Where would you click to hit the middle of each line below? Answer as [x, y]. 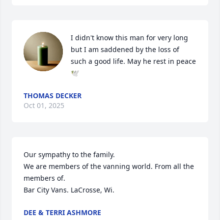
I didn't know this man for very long [129, 38]
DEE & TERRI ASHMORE [62, 212]
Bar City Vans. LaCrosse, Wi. [69, 190]
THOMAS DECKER [53, 96]
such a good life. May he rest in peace [133, 61]
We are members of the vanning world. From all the [109, 166]
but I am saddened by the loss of [125, 49]
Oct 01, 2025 [44, 105]
